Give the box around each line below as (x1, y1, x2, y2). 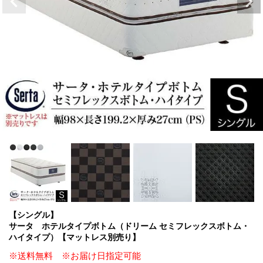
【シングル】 (9, 210, 58, 220)
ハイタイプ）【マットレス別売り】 (9, 232, 140, 242)
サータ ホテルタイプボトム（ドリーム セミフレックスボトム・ (9, 221, 249, 231)
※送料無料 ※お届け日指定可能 (9, 250, 141, 261)
